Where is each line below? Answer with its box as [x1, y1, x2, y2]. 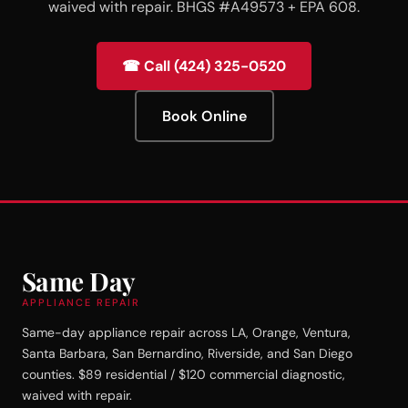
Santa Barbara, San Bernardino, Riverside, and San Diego [22, 344, 352, 362]
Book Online [161, 106, 247, 126]
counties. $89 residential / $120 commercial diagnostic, [22, 365, 345, 382]
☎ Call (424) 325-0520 [122, 56, 286, 76]
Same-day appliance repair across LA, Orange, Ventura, [22, 323, 351, 341]
